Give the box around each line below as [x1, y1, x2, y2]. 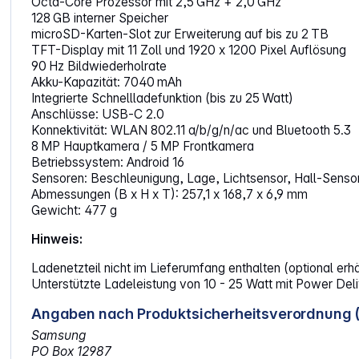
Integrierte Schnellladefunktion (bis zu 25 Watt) [31, 91, 294, 107]
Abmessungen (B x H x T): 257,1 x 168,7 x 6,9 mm [31, 187, 312, 203]
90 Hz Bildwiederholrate [31, 58, 167, 75]
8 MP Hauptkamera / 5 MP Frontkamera [31, 139, 255, 155]
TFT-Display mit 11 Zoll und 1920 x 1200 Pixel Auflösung [31, 42, 347, 58]
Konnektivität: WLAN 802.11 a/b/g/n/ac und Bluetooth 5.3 [31, 123, 352, 139]
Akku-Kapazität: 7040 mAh [31, 75, 186, 91]
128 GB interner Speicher [31, 10, 169, 26]
